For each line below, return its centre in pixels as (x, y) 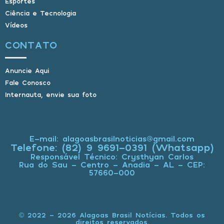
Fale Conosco (28, 83)
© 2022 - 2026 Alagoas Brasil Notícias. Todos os (112, 215)
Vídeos (16, 25)
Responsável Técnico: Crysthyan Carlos (112, 157)
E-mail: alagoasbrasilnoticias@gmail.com (112, 139)
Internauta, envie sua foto (51, 95)
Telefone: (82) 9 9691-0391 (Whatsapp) (112, 147)
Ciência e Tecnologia (40, 13)
